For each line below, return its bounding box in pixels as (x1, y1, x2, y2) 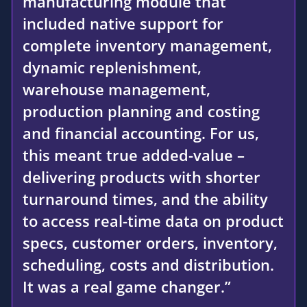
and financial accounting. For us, (23, 122, 259, 143)
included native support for (23, 12, 223, 34)
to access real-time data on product (23, 210, 284, 231)
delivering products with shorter (23, 166, 260, 187)
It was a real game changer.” (23, 275, 231, 297)
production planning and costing (23, 100, 260, 121)
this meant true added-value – (23, 144, 245, 165)
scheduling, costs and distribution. (23, 254, 274, 275)
